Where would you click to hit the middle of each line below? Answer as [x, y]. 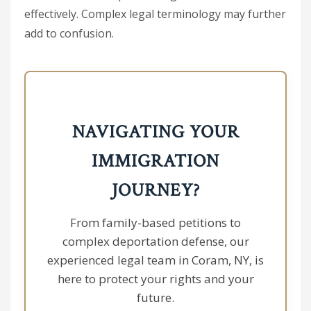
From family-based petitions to [155, 222]
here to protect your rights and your [155, 279]
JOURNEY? [155, 190]
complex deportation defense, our [155, 241]
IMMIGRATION [155, 161]
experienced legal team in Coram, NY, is [155, 260]
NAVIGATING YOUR [155, 132]
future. [155, 297]
